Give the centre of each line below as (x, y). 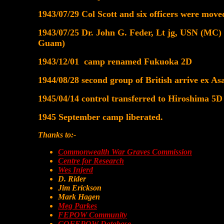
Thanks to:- (57, 135)
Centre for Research (91, 161)
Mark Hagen (79, 197)
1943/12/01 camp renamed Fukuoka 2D (115, 61)
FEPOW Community (92, 215)
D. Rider (72, 179)
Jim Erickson (80, 188)
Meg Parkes (77, 206)
